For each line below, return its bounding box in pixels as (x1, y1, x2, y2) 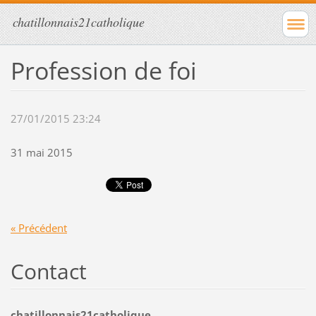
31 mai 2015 (10, 145, 73, 160)
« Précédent (10, 220, 67, 235)
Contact (10, 256, 87, 286)
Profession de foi (10, 54, 197, 87)
